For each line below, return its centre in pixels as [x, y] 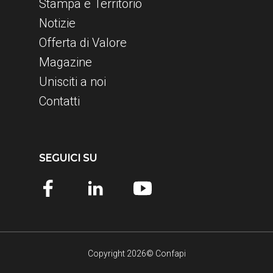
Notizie [57, 23]
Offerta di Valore [83, 43]
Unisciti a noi [73, 82]
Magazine [66, 62]
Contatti [59, 101]
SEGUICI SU [68, 158]
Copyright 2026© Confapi [136, 254]
